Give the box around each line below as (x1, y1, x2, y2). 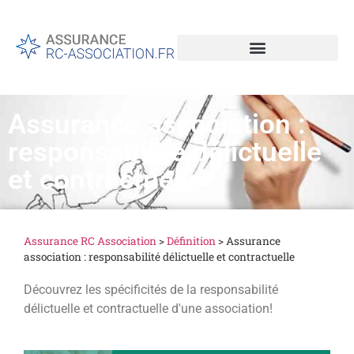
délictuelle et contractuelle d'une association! (24, 301, 273, 316)
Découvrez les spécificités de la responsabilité (24, 282, 278, 297)
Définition (167, 234, 216, 248)
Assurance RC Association (24, 234, 156, 248)
